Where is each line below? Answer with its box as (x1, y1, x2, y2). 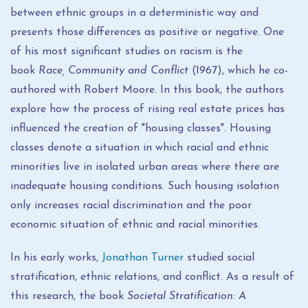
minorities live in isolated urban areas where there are (10, 162, 279, 173)
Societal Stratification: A (127, 291, 246, 302)
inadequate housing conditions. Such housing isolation (10, 181, 279, 192)
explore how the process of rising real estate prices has (10, 104, 285, 115)
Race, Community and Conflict (38, 65, 188, 76)
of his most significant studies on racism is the (10, 46, 243, 57)
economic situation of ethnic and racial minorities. (10, 219, 260, 230)
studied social (184, 252, 254, 263)
